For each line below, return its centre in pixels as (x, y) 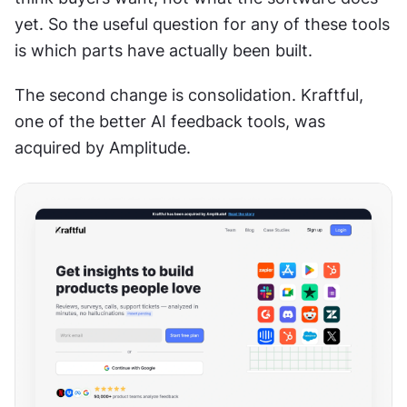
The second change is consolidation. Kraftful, (189, 95)
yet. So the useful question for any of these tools (202, 24)
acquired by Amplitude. (103, 148)
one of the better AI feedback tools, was (170, 121)
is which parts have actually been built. (164, 50)
